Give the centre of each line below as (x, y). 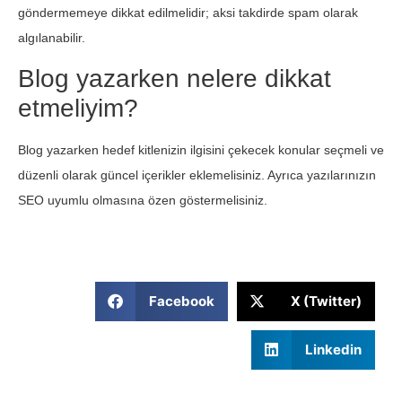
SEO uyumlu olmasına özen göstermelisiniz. (143, 200)
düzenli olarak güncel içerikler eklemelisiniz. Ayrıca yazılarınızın (197, 175)
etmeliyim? (78, 108)
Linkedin (333, 349)
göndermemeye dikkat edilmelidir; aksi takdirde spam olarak (188, 13)
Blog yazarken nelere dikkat (175, 78)
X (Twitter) (326, 301)
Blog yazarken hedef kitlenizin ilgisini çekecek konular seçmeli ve (201, 149)
